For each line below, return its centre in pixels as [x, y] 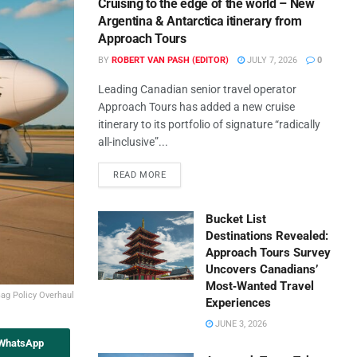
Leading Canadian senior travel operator [198, 89]
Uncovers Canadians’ [262, 269]
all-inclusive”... [133, 142]
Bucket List [236, 219]
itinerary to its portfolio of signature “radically [210, 124]
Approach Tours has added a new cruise [197, 107]
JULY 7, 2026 [271, 60]
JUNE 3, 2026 [240, 324]
